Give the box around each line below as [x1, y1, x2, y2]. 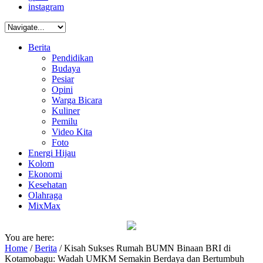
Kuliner [52, 106, 80, 116]
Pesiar [52, 74, 74, 84]
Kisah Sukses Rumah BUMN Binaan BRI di [64, 243, 231, 253]
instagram [28, 2, 64, 12]
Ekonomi [28, 169, 62, 179]
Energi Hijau [28, 148, 76, 158]
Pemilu [52, 116, 77, 126]
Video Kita [52, 127, 92, 137]
